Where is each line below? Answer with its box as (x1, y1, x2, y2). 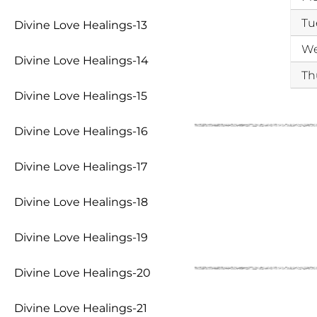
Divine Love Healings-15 (14, 89, 147, 103)
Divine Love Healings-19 (14, 231, 148, 244)
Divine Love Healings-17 (14, 160, 147, 173)
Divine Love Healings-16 (14, 125, 148, 138)
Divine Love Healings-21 (14, 301, 147, 315)
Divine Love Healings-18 (14, 195, 148, 209)
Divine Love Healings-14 (14, 54, 149, 67)
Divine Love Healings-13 (14, 18, 147, 32)
